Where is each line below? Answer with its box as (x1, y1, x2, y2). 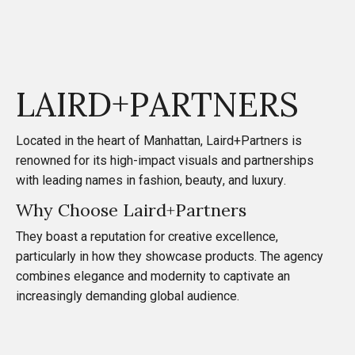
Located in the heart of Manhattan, (16, 132, 206, 148)
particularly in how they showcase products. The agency (16, 248, 323, 264)
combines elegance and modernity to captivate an (16, 268, 290, 284)
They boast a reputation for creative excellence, (16, 228, 278, 244)
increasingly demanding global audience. (16, 288, 239, 303)
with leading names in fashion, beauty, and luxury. (16, 172, 286, 188)
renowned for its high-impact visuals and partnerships (16, 152, 314, 168)
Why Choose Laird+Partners (16, 198, 246, 221)
